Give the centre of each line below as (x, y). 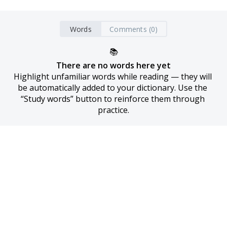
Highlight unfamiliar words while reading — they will (112, 77)
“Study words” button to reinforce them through (112, 99)
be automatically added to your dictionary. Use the (112, 88)
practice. (113, 110)
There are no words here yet (113, 65)
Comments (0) (134, 29)
